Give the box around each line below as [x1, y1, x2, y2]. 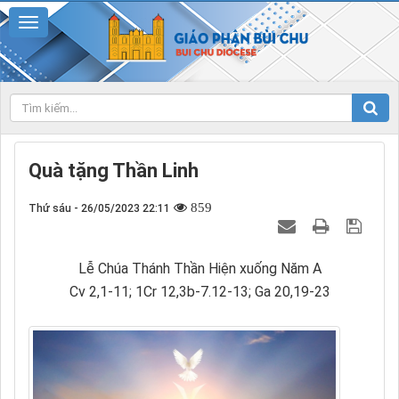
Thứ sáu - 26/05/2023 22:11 [28, 201, 170, 215]
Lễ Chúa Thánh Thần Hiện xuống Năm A [77, 259, 322, 277]
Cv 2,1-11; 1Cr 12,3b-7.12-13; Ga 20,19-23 [69, 282, 330, 300]
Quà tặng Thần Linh [28, 159, 199, 182]
